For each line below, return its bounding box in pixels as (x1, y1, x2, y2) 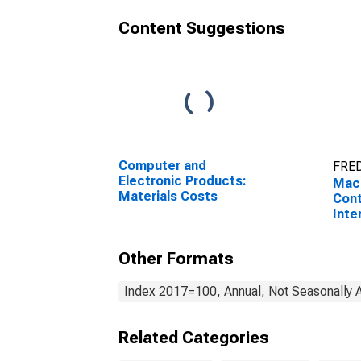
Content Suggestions (118, 19, 285, 38)
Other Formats (118, 249, 234, 268)
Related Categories (118, 328, 269, 347)
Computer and (118, 158, 206, 173)
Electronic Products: (118, 173, 247, 189)
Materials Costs (118, 189, 218, 204)
